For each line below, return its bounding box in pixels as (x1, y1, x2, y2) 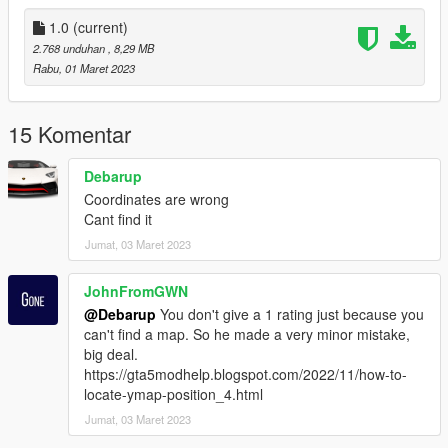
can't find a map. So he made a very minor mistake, (84, 324, 410, 345)
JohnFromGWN (84, 281, 188, 302)
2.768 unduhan (33, 40, 108, 57)
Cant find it (84, 209, 152, 230)
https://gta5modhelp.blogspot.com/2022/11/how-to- (84, 364, 407, 385)
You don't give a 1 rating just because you (156, 304, 424, 325)
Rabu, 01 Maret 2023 (33, 60, 135, 77)
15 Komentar (8, 118, 131, 150)
